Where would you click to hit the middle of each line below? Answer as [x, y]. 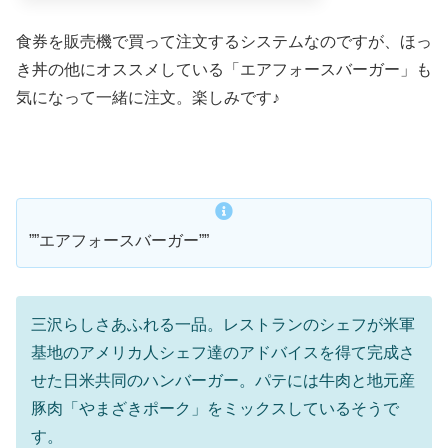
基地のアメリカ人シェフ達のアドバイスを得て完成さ [223, 353]
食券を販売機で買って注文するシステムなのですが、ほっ [224, 41]
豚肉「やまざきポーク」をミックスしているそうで [215, 409]
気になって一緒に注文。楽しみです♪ [148, 97]
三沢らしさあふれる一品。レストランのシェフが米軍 [223, 325]
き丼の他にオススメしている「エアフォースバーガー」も [224, 69]
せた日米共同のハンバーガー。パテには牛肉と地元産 [223, 381]
